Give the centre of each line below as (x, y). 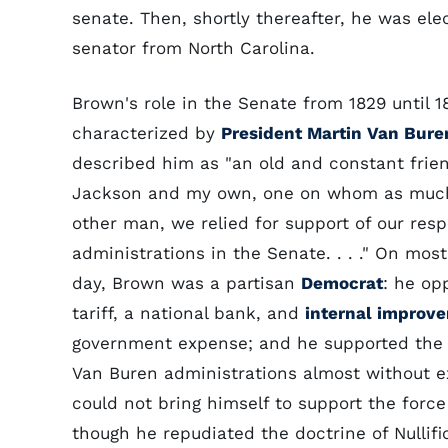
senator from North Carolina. (193, 48)
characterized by (146, 133)
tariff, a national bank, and (188, 313)
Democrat (342, 283)
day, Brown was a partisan (186, 283)
